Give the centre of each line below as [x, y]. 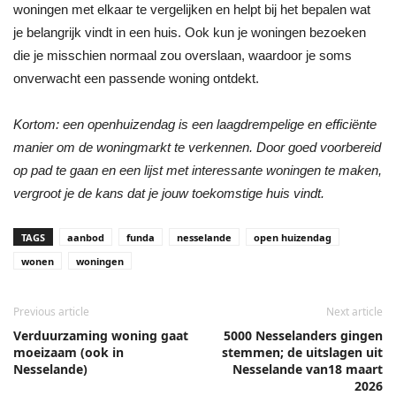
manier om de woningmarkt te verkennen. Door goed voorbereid [197, 147]
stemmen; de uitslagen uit [302, 352]
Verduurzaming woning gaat [101, 335]
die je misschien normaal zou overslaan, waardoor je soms [183, 55]
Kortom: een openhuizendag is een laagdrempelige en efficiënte [195, 124]
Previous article [51, 311]
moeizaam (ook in [69, 352]
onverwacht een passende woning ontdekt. [136, 78]
